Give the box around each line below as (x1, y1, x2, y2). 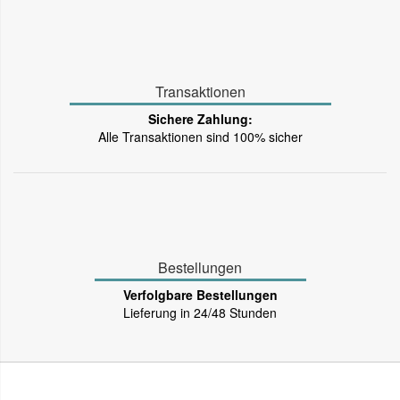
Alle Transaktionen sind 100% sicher (97, 127, 303, 146)
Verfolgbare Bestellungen (122, 285, 278, 304)
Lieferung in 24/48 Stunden (123, 303, 277, 321)
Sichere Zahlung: (147, 109, 253, 128)
